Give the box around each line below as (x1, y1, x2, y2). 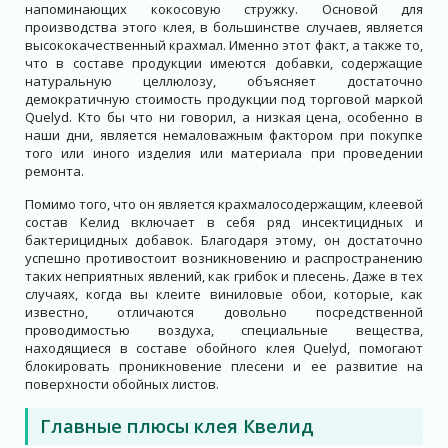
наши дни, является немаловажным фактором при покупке (25, 125, 423, 144)
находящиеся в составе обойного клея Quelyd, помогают (25, 338, 423, 357)
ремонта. (25, 161, 84, 180)
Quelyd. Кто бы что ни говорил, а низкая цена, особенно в (25, 107, 423, 126)
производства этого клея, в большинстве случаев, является (25, 17, 423, 36)
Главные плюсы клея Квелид (40, 413, 314, 438)
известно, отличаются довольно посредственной (25, 302, 423, 321)
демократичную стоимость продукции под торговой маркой (25, 89, 423, 108)
